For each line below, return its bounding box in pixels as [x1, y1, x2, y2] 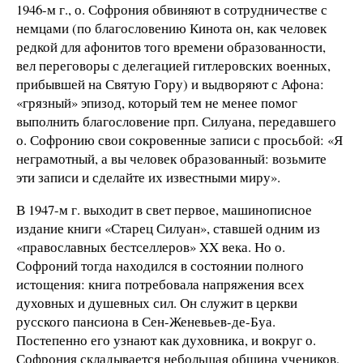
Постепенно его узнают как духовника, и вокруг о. [16, 330, 316, 349]
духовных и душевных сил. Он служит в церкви [16, 293, 297, 312]
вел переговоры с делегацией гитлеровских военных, [16, 56, 331, 75]
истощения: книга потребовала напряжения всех [16, 274, 305, 293]
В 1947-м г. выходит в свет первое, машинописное [16, 199, 312, 219]
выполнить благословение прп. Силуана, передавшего [16, 112, 336, 131]
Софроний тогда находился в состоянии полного [16, 255, 304, 275]
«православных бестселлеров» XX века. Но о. [16, 237, 285, 256]
